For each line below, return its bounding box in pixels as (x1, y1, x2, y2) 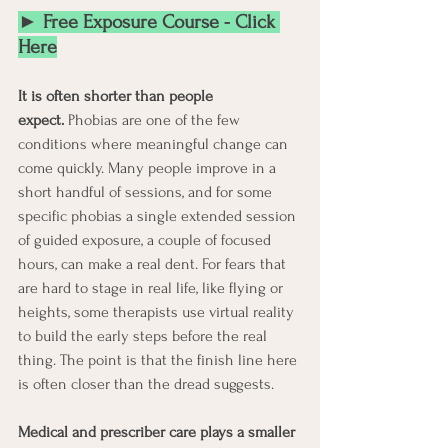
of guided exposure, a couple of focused (18, 230, 275, 249)
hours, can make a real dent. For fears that (18, 254, 290, 273)
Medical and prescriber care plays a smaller (18, 422, 299, 441)
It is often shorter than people (18, 86, 217, 105)
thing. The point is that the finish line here (18, 350, 301, 369)
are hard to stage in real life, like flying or (18, 278, 287, 297)
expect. (18, 110, 64, 129)
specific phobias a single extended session (18, 206, 300, 225)
